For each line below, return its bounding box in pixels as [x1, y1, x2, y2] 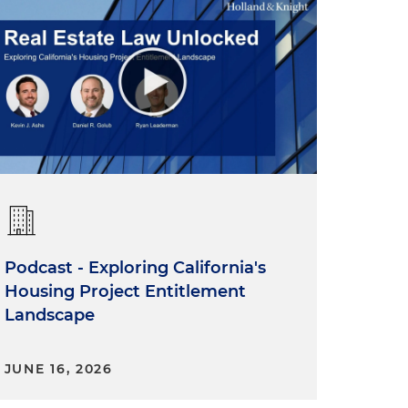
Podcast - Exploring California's [4, 258, 266, 279]
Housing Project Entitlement [4, 281, 246, 302]
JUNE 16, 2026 [4, 361, 113, 378]
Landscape [4, 305, 95, 326]
